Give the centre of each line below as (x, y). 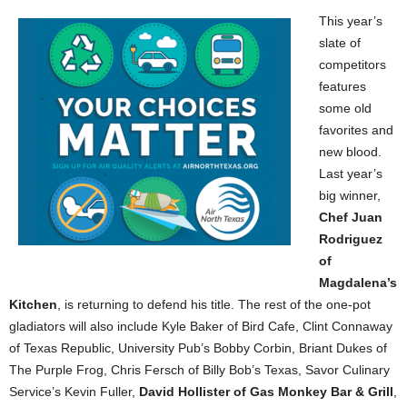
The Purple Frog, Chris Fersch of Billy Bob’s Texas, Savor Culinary (199, 369)
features (342, 86)
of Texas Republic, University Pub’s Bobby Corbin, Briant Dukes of (198, 347)
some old (345, 108)
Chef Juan (351, 217)
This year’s (351, 20)
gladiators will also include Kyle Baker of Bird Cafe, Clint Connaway (201, 326)
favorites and (356, 129)
